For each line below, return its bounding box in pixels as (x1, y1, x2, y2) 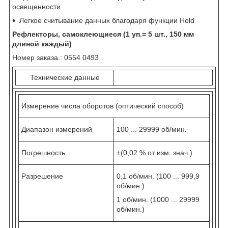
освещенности (12, 2, 61, 11)
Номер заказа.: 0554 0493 (12, 53, 99, 62)
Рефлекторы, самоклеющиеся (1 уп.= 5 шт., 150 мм (12, 30, 194, 38)
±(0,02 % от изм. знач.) (117, 148, 192, 157)
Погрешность (21, 148, 65, 157)
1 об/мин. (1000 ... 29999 (117, 195, 199, 204)
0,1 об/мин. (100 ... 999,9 (117, 172, 199, 180)
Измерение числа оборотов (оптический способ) (21, 101, 184, 110)
